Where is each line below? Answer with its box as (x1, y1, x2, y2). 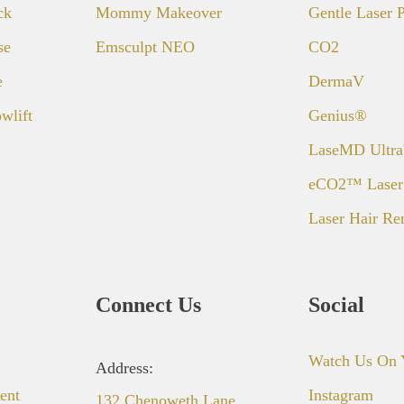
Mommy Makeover (96, 3, 222, 22)
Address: (96, 358, 153, 377)
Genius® (308, 106, 367, 124)
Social (308, 292, 364, 317)
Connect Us (96, 292, 201, 317)
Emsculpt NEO (96, 37, 195, 56)
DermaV (308, 71, 364, 90)
